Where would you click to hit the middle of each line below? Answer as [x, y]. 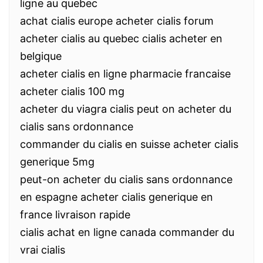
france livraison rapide [75, 215]
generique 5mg [57, 162]
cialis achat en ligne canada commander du [127, 232]
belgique [41, 56]
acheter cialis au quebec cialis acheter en [121, 38]
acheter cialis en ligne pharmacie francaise [125, 74]
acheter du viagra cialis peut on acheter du [126, 109]
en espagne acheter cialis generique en [117, 197]
